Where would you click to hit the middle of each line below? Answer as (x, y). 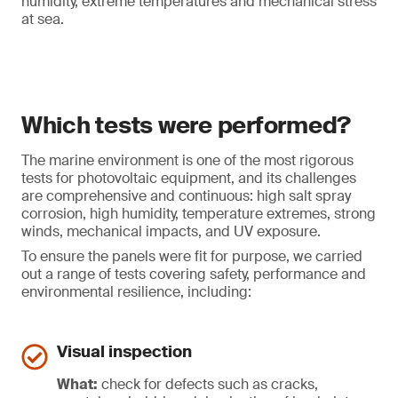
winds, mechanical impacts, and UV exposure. (171, 231)
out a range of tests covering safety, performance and (194, 274)
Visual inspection (124, 352)
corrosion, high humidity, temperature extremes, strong (199, 214)
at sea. (43, 19)
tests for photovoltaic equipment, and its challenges (189, 178)
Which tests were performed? (186, 125)
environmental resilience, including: (136, 292)
